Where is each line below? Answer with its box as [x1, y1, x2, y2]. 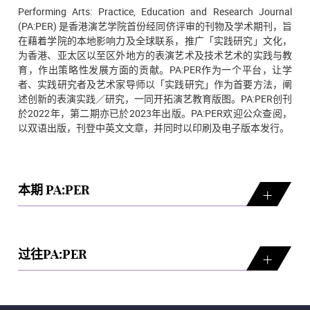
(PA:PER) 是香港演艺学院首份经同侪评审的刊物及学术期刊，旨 [18, 19, 292, 33]
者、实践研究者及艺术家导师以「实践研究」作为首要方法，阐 [18, 77, 292, 91]
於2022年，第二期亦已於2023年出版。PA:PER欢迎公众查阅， [18, 107, 292, 120]
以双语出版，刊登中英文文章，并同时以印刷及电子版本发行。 [18, 121, 289, 135]
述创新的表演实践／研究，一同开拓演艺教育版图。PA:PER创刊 [18, 92, 292, 106]
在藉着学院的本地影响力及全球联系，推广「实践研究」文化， [18, 34, 292, 48]
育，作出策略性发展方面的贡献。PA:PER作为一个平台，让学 [18, 63, 292, 77]
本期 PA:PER [18, 185, 89, 198]
